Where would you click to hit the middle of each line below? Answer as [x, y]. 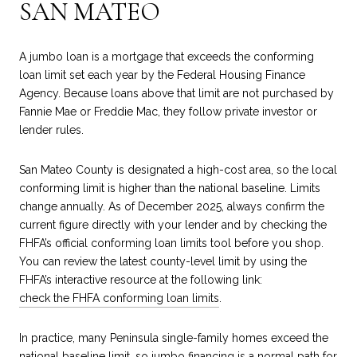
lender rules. [51, 130]
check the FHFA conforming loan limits [119, 298]
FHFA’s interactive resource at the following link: [141, 279]
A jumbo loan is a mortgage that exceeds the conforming [167, 57]
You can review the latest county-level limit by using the [163, 261]
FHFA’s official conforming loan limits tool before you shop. [171, 243]
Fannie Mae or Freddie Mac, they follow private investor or [168, 112]
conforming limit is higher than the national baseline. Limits [170, 188]
